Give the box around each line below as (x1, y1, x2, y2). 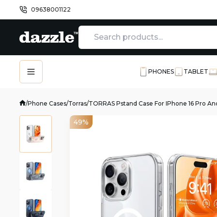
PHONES (148, 68, 174, 75)
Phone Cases (28, 100, 66, 108)
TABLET (184, 68, 208, 75)
